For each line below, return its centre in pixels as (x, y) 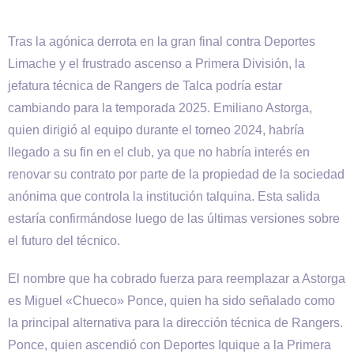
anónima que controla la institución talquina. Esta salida (164, 196)
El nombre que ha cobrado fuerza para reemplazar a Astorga (177, 279)
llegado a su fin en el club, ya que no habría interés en (159, 152)
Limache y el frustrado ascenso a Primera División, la (156, 64)
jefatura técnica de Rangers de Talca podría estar (145, 86)
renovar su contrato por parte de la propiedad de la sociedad (176, 174)
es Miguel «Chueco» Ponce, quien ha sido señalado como (171, 301)
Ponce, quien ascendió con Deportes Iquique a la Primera (169, 345)
